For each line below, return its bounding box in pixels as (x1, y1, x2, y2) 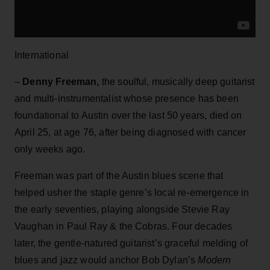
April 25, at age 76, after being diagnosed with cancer (14, 127, 246, 137)
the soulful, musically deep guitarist (99, 76, 255, 87)
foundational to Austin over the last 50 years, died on (14, 110, 242, 121)
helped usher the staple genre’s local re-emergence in (14, 187, 250, 198)
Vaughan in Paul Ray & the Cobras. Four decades (14, 221, 233, 231)
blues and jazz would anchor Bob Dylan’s (14, 254, 198, 265)
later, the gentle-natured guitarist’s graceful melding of (14, 237, 248, 248)
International (14, 49, 69, 60)
